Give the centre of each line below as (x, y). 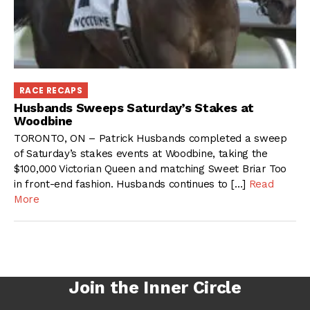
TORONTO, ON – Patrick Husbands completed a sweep (151, 138)
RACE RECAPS (51, 90)
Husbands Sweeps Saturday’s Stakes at (134, 108)
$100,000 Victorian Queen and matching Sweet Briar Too (151, 168)
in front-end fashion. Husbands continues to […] (131, 184)
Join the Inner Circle (155, 287)
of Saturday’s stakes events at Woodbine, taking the (141, 153)
